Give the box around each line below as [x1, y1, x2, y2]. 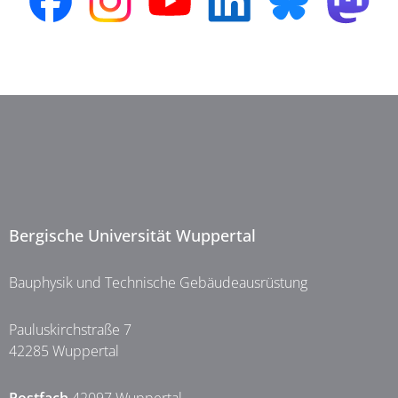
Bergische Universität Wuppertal [9, 225, 256, 246]
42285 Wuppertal [9, 341, 119, 361]
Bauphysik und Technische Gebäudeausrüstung [9, 273, 307, 292]
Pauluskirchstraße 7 [9, 320, 131, 339]
